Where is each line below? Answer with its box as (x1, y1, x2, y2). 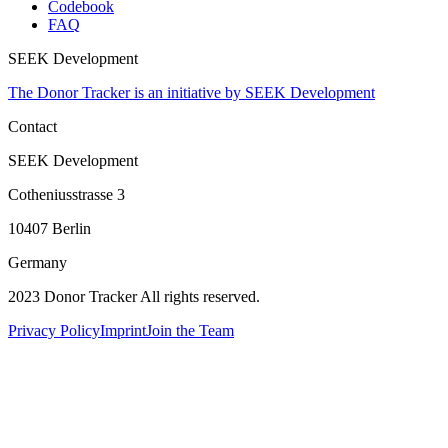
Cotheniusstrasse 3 (8, 185, 125, 203)
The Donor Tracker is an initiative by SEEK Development (8, 83, 375, 101)
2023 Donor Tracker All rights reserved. (8, 287, 260, 305)
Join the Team (146, 321, 234, 339)
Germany (8, 253, 67, 271)
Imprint (100, 321, 146, 339)
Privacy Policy (8, 321, 100, 339)
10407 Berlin (8, 219, 91, 237)
